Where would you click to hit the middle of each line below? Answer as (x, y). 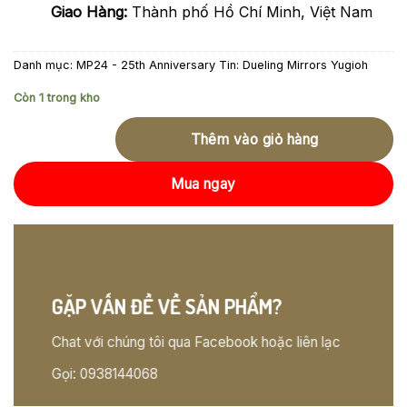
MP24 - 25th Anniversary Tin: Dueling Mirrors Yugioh (222, 65)
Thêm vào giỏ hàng (254, 139)
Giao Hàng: (89, 11)
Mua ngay (203, 184)
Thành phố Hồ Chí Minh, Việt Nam (250, 11)
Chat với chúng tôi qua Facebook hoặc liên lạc (196, 342)
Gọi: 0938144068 (104, 374)
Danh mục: (45, 65)
